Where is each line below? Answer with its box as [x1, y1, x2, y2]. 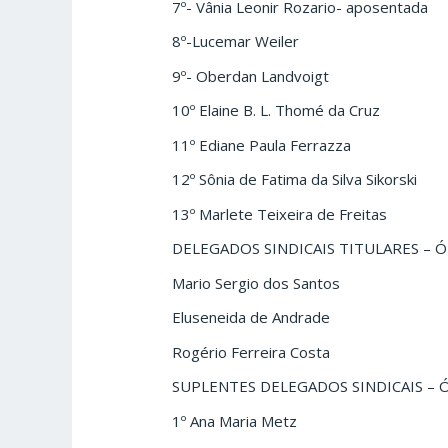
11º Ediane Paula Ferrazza [172, 134, 352, 155]
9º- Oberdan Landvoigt [172, 65, 330, 86]
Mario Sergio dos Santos [172, 272, 341, 293]
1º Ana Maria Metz [172, 410, 298, 431]
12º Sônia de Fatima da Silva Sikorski [172, 169, 418, 190]
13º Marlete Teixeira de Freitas [172, 203, 388, 224]
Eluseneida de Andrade [172, 307, 331, 328]
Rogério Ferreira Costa [172, 341, 331, 362]
